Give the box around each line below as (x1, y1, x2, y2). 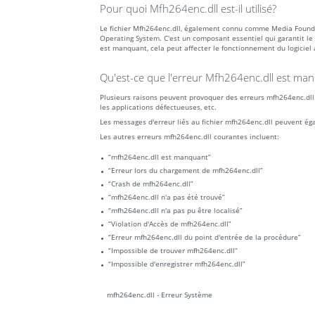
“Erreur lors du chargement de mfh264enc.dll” (108, 165, 263, 176)
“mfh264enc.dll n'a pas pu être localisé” (108, 205, 243, 216)
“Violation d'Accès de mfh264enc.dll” (108, 219, 231, 229)
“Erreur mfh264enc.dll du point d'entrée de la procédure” (108, 232, 301, 243)
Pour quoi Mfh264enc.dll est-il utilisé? (100, 1, 276, 16)
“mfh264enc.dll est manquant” (108, 152, 211, 162)
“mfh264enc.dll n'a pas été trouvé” (108, 192, 225, 202)
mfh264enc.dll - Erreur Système (107, 290, 212, 300)
